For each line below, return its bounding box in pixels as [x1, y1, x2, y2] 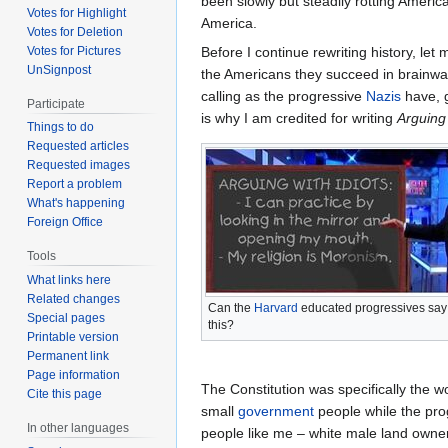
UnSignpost [27, 62, 92, 77]
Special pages [27, 311, 106, 326]
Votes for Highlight [27, 5, 127, 20]
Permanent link [27, 349, 110, 364]
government [238, 402, 314, 419]
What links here [27, 273, 112, 288]
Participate [27, 96, 86, 111]
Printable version [27, 330, 120, 345]
